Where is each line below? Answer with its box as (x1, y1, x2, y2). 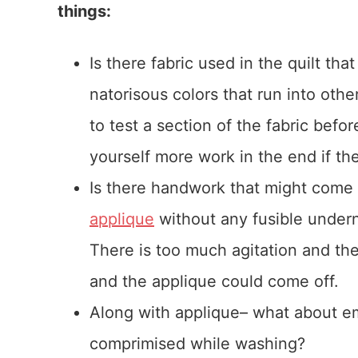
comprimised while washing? (89, 334, 305, 353)
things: (58, 2, 111, 21)
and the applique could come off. (89, 272, 339, 291)
